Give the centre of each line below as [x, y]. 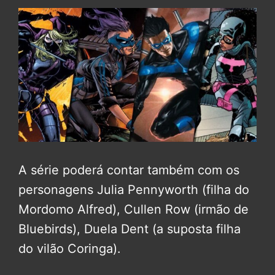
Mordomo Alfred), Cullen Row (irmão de [134, 210]
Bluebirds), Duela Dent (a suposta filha [130, 229]
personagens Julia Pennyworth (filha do [134, 190]
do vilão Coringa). [70, 249]
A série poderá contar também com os [129, 170]
